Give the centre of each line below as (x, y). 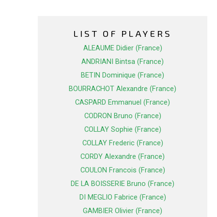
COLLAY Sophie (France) (123, 130)
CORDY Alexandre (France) (123, 157)
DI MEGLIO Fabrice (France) (123, 197)
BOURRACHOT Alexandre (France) (123, 89)
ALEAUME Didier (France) (123, 48)
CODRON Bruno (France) (123, 116)
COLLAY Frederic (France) (123, 143)
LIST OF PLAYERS (123, 33)
